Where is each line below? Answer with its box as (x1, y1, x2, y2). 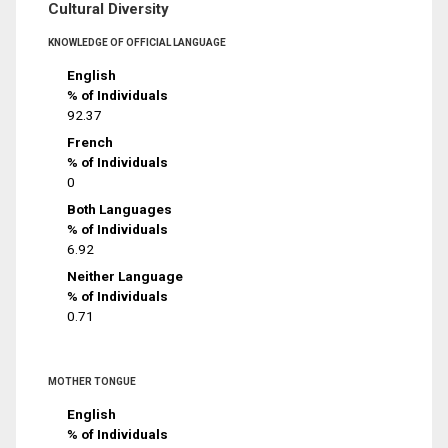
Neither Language (67, 267, 184, 284)
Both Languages (67, 200, 173, 217)
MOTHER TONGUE (48, 375, 136, 387)
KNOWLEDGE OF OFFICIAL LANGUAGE (48, 37, 226, 49)
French (67, 133, 114, 150)
